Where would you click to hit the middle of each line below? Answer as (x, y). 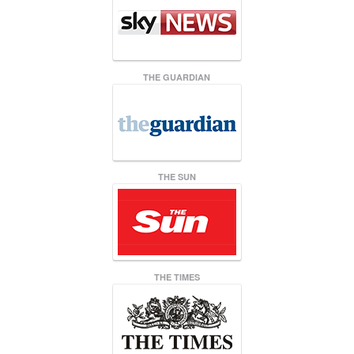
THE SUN (177, 177)
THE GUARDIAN (177, 77)
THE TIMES (177, 277)
